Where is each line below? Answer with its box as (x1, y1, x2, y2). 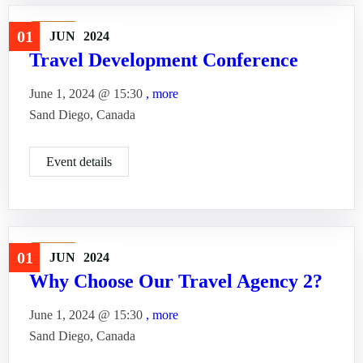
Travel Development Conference (29, 49, 298, 70)
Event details (46, 155, 112, 169)
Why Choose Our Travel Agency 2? (29, 271, 322, 292)
